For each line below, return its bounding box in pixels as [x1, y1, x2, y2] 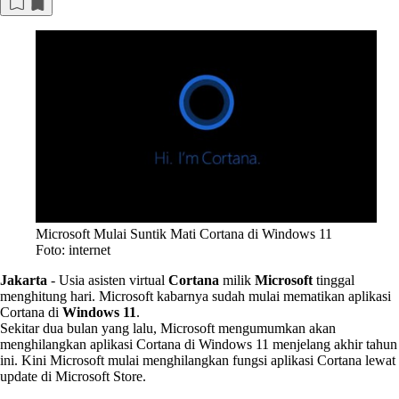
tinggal [313, 272, 354, 288]
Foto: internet [36, 241, 110, 257]
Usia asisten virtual [59, 272, 168, 288]
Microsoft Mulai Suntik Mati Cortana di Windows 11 [36, 225, 332, 241]
